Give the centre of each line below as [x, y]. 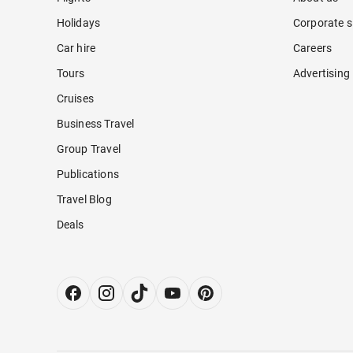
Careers [312, 48]
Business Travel [95, 124]
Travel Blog [84, 200]
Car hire [76, 48]
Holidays [78, 23]
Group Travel [88, 149]
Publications [87, 175]
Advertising [321, 74]
